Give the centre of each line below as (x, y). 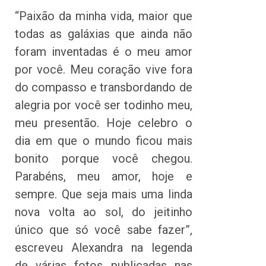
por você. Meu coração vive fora (104, 70)
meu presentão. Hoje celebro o (104, 123)
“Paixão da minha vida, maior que (104, 16)
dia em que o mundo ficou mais (104, 141)
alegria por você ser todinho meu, (104, 105)
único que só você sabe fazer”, (104, 230)
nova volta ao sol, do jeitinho (104, 212)
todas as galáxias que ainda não (104, 34)
